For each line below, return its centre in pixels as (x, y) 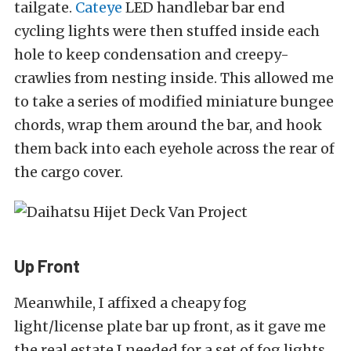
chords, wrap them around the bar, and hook (168, 125)
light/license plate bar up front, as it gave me (170, 326)
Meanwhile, (56, 302)
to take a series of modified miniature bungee (174, 101)
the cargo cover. (69, 172)
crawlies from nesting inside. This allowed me (174, 78)
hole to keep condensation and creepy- (152, 54)
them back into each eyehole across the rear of (174, 148)
